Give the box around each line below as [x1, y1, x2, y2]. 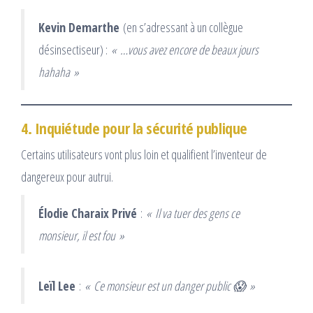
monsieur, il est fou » [38, 226, 124, 244]
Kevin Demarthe [38, 18, 119, 36]
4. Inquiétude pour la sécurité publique [21, 117, 247, 138]
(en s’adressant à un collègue [119, 18, 243, 36]
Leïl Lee [38, 277, 75, 294]
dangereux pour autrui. [21, 168, 113, 185]
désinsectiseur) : [38, 41, 111, 58]
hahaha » [38, 63, 79, 80]
